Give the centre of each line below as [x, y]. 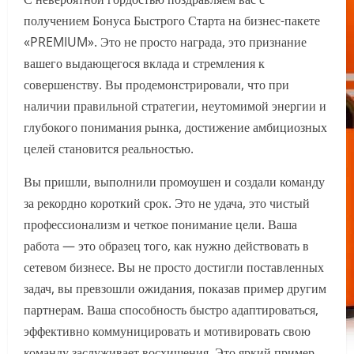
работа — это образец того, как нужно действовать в [166, 246]
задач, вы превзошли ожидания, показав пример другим [175, 289]
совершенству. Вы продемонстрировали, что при [156, 85]
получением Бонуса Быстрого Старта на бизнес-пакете [172, 21]
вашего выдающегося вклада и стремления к [144, 64]
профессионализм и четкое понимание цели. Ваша [160, 225]
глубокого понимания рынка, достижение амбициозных [175, 128]
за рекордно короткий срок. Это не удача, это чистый [167, 203]
